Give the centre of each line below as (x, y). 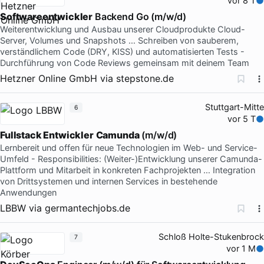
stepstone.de (145, 78)
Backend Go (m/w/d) (140, 16)
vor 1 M (241, 248)
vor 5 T (242, 119)
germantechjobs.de (88, 208)
